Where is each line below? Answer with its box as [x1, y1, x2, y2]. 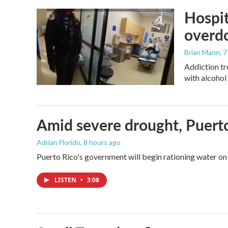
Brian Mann [184, 48, 220, 56]
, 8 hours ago [80, 138, 121, 147]
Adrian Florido [37, 138, 80, 147]
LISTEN [54, 176, 78, 185]
